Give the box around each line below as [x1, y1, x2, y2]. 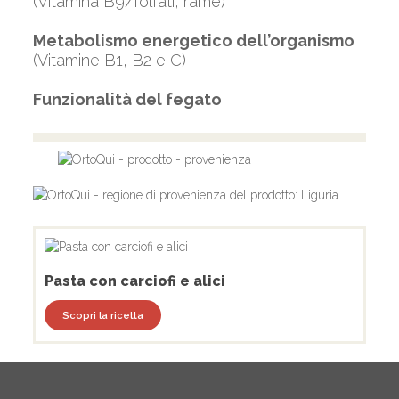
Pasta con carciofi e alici [44, 272, 225, 289]
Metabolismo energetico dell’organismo [32, 31, 354, 50]
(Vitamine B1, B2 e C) [32, 51, 186, 69]
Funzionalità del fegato [32, 90, 222, 109]
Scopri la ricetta [61, 308, 143, 322]
